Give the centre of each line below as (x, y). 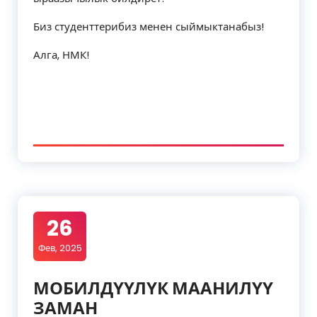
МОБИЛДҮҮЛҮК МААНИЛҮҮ (153, 288)
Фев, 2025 (60, 248)
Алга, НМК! (61, 55)
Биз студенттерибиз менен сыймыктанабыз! (149, 27)
